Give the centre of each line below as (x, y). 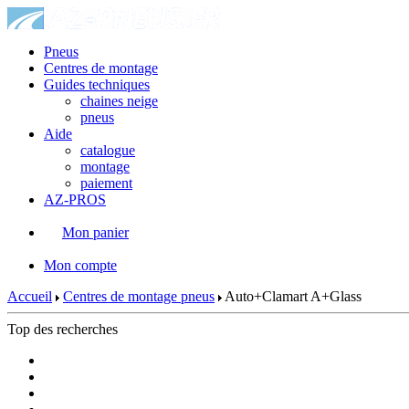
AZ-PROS (75, 199)
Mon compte (80, 265)
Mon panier (95, 232)
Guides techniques (97, 84)
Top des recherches (63, 329)
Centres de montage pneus (139, 296)
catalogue (108, 150)
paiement (106, 183)
